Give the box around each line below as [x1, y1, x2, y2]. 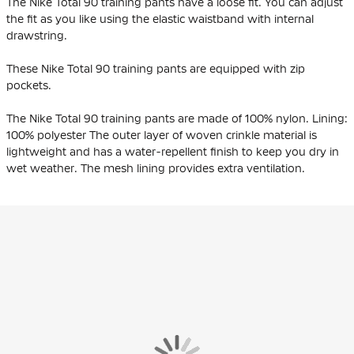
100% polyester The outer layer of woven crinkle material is [6, 128, 317, 141]
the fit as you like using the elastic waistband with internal [6, 12, 314, 25]
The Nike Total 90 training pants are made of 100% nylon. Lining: [6, 111, 348, 125]
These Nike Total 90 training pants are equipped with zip [6, 62, 305, 75]
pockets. [6, 78, 51, 92]
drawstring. [6, 28, 67, 42]
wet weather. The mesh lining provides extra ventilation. [6, 161, 305, 175]
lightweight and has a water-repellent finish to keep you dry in [6, 145, 339, 158]
